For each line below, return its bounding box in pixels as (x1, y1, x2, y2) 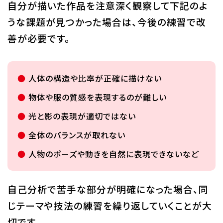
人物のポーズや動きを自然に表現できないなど (28, 148, 199, 160)
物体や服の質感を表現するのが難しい (28, 91, 167, 104)
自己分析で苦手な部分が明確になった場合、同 (7, 182, 209, 196)
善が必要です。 (7, 31, 70, 45)
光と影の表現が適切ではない (28, 110, 136, 122)
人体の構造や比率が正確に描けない (28, 72, 162, 85)
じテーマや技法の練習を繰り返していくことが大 (7, 199, 212, 213)
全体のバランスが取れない (28, 129, 125, 141)
